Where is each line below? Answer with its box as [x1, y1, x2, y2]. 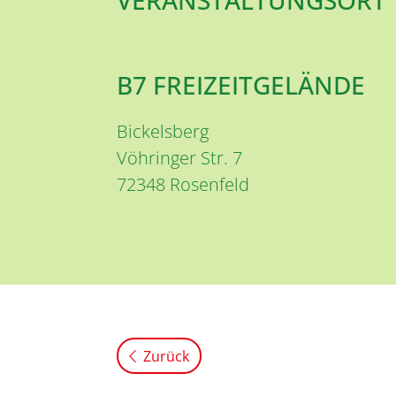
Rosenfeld [170, 172, 249, 197]
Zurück [143, 346, 189, 367]
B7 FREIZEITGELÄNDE [117, 68, 365, 103]
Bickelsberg [117, 119, 209, 144]
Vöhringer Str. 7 [117, 146, 242, 171]
